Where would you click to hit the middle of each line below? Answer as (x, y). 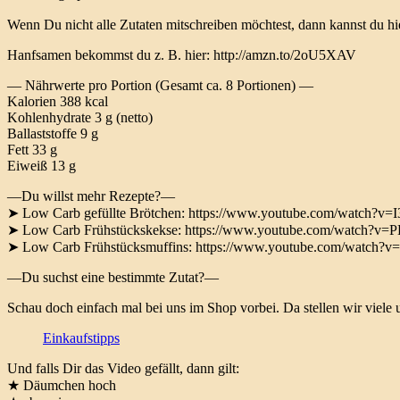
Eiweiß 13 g (42, 166)
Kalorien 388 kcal (58, 102)
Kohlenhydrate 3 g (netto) (80, 118)
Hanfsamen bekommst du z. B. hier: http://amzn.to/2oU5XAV (182, 55)
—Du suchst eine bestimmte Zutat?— (113, 278)
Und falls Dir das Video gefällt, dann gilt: (123, 369)
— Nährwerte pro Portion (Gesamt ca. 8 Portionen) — (160, 86)
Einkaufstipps (81, 338)
